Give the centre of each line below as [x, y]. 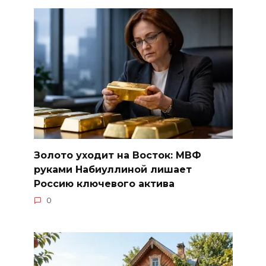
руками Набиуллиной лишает [113, 170]
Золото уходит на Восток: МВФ [117, 156]
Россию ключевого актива [104, 184]
